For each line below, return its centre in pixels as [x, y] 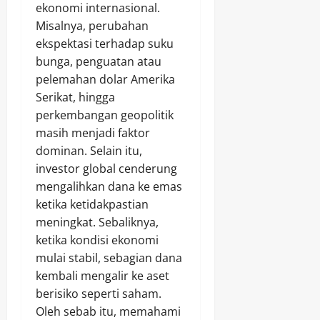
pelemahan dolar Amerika [105, 80]
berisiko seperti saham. [99, 294]
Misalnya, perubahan [92, 26]
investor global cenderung [106, 169]
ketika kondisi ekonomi [97, 240]
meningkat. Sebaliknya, [97, 222]
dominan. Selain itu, [89, 151]
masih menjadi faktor [93, 133]
